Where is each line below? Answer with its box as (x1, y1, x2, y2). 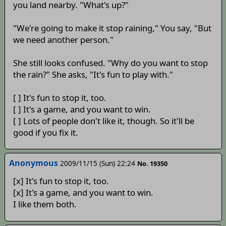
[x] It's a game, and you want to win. (13, 187, 153, 198)
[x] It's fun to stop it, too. (13, 175, 109, 187)
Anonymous (9, 157, 58, 168)
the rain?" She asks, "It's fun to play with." (13, 68, 173, 80)
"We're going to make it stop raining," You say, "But (13, 22, 211, 34)
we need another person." (13, 33, 114, 45)
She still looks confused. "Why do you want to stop (13, 56, 208, 69)
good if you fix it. (13, 126, 78, 138)
